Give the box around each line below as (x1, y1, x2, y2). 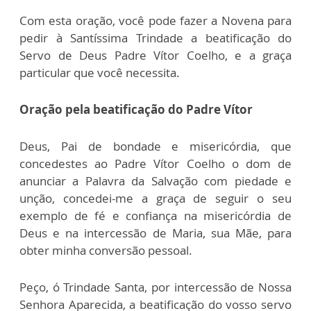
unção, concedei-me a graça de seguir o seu (19, 190, 292, 206)
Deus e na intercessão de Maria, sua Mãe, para (19, 225, 292, 241)
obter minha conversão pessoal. (19, 242, 192, 258)
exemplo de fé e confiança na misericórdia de (19, 208, 292, 224)
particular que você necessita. (19, 65, 180, 81)
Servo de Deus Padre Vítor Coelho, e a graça (19, 47, 292, 63)
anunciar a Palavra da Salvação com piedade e (19, 173, 292, 189)
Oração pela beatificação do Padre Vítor (19, 101, 253, 117)
